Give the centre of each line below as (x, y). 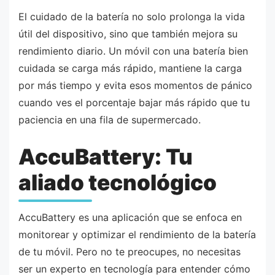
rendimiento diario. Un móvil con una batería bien (133, 51)
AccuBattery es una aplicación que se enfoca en (130, 218)
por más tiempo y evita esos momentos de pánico (135, 85)
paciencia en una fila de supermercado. (110, 119)
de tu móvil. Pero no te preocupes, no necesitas (130, 252)
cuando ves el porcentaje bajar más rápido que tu (134, 102)
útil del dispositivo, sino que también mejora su (128, 33)
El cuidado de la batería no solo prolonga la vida (132, 16)
